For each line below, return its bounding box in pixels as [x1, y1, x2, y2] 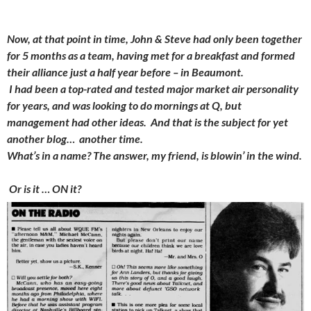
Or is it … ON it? [9, 181, 81, 195]
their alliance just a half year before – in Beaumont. [7, 65, 244, 78]
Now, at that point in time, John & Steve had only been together [7, 31, 302, 45]
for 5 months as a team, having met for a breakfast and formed [7, 48, 295, 62]
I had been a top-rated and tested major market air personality [9, 81, 299, 95]
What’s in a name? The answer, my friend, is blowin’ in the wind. [7, 148, 302, 162]
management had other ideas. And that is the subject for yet [7, 115, 288, 128]
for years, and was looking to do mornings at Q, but [7, 98, 242, 112]
